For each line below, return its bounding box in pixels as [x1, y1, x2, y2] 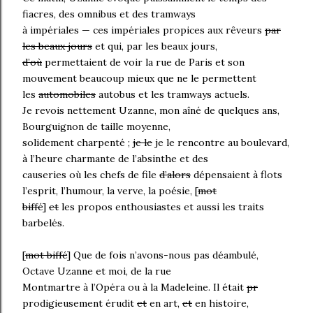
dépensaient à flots [191, 168, 282, 182]
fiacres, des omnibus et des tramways [22, 8, 196, 21]
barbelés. [22, 217, 64, 230]
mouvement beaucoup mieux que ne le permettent [22, 72, 256, 85]
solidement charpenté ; [22, 136, 133, 150]
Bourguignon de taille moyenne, [22, 120, 170, 133]
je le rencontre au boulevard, [152, 136, 289, 150]
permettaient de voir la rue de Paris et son [42, 56, 245, 69]
